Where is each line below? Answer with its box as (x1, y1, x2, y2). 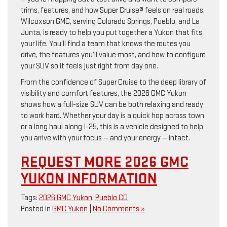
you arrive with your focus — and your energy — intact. (21, 133, 190, 143)
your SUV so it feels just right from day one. (21, 61, 158, 71)
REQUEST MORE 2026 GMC (21, 153, 188, 172)
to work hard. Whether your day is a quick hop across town (21, 111, 204, 121)
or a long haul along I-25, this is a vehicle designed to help (21, 122, 203, 132)
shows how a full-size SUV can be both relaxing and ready (21, 100, 203, 110)
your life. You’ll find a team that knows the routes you (21, 39, 191, 49)
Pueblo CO (95, 193, 128, 203)
